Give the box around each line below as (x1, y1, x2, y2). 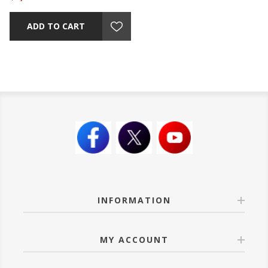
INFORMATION (97, 194, 171, 206)
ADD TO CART (27, 20, 86, 32)
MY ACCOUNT (99, 233, 169, 245)
